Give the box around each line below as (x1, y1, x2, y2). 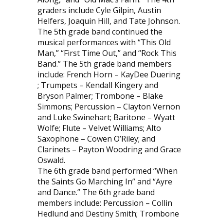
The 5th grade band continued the (37, 26, 163, 37)
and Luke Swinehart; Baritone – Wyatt (37, 111, 175, 123)
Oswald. (37, 154, 65, 165)
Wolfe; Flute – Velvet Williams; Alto (37, 122, 161, 133)
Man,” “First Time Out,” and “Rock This (37, 47, 177, 58)
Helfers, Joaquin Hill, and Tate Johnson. (37, 15, 180, 26)
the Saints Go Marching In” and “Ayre (37, 176, 172, 187)
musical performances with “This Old (37, 36, 171, 48)
